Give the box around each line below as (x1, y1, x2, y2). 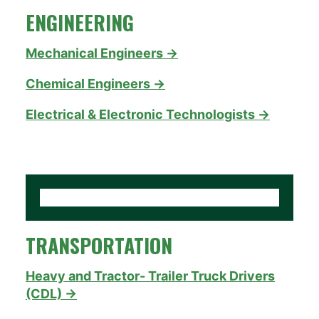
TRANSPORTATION (26, 230, 172, 260)
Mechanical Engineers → (26, 45, 178, 61)
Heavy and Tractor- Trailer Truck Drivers (26, 268, 275, 283)
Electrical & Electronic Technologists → (26, 106, 270, 122)
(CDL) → (26, 286, 77, 301)
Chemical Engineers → (26, 75, 165, 91)
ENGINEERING (26, 7, 134, 37)
